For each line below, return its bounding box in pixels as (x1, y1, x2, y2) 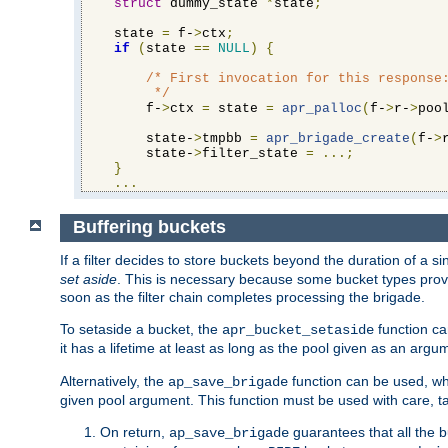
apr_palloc (282, 100, 362, 116)
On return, (100, 424, 169, 440)
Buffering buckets (72, 217, 226, 238)
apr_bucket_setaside (222, 322, 374, 338)
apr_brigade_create (266, 130, 410, 146)
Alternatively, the (60, 373, 168, 389)
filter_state (202, 145, 306, 161)
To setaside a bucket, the (60, 321, 222, 337)
